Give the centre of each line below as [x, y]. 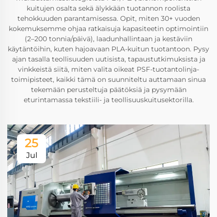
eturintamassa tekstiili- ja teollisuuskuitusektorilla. [108, 100]
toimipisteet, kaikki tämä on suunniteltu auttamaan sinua [108, 80]
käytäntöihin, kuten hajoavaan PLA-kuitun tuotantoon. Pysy [108, 49]
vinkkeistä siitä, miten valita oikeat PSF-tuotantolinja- [108, 70]
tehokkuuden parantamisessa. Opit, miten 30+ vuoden [108, 19]
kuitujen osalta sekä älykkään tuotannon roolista [108, 8]
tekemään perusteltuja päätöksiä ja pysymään [108, 90]
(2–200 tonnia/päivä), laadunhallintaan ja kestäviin [108, 39]
